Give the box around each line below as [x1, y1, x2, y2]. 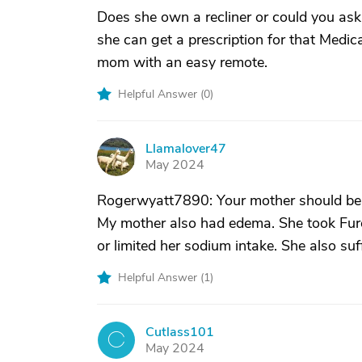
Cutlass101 [145, 323, 214, 341]
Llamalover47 [145, 140, 226, 158]
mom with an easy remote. [97, 53, 267, 72]
